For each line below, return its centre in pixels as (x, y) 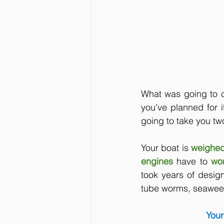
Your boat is (165, 147)
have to (192, 161)
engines (159, 161)
